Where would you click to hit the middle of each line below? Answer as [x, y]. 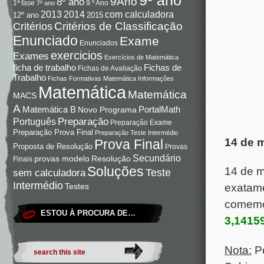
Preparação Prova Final [53, 132]
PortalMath [159, 109]
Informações [156, 78]
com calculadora [139, 14]
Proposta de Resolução [53, 146]
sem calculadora [49, 173]
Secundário [157, 158]
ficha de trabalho [44, 67]
